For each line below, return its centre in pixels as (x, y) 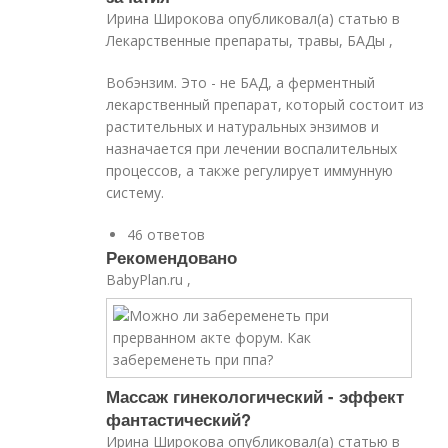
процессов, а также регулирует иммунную (250, 170)
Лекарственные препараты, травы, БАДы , (250, 40)
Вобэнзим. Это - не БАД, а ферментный (241, 82)
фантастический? (179, 419)
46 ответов (166, 234)
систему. (135, 192)
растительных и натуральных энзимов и (243, 126)
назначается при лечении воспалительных (252, 148)
